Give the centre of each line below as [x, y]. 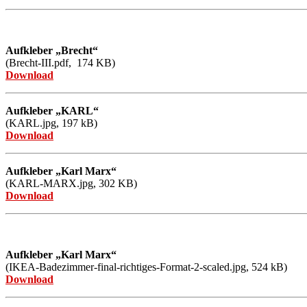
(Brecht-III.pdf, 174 [49, 62]
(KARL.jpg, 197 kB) [51, 123]
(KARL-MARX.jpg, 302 [60, 183]
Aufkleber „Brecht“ [52, 50]
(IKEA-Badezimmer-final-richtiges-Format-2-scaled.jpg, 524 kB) [146, 267]
